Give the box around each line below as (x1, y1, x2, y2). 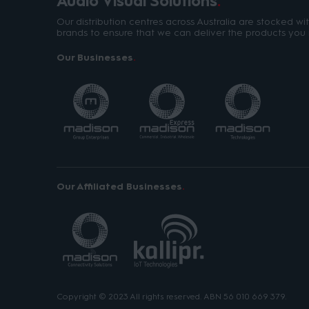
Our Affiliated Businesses (57, 181, 182, 193)
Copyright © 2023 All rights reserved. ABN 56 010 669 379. (57, 292, 287, 302)
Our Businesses (57, 52, 133, 64)
